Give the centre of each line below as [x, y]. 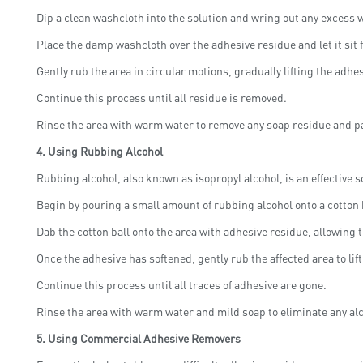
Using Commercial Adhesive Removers [144, 337]
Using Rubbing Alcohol [105, 150]
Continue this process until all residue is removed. [162, 97]
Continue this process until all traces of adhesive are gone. [181, 284]
